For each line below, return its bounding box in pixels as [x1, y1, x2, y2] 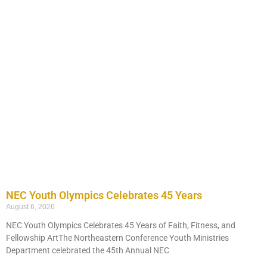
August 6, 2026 [6, 203, 55, 211]
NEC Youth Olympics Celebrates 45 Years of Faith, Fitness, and [6, 221, 235, 230]
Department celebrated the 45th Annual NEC [6, 246, 169, 255]
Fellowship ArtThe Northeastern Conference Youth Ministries [6, 233, 229, 243]
